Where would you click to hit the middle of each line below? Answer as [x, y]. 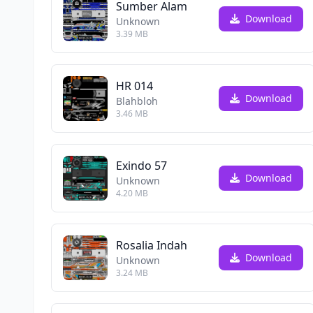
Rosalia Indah [152, 245]
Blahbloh [137, 101]
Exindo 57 [141, 166]
